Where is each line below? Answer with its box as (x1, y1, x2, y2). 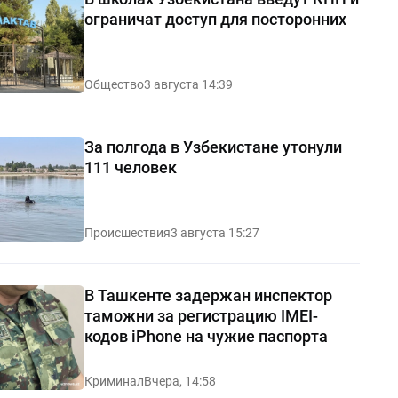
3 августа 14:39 (143, 76, 233, 92)
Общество (84, 76, 144, 92)
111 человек (84, 157, 177, 177)
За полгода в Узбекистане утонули (84, 137, 342, 156)
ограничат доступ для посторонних (84, 9, 346, 28)
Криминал (84, 373, 144, 388)
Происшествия (84, 225, 171, 240)
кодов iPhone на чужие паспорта (84, 326, 328, 346)
